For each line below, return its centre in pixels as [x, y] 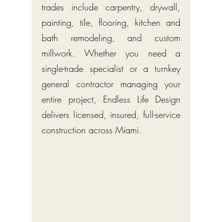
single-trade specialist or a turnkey [111, 69]
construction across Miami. [92, 130]
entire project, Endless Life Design [111, 99]
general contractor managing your [111, 84]
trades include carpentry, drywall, [111, 7]
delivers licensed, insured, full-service [111, 115]
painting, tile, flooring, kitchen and [111, 23]
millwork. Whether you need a [111, 53]
